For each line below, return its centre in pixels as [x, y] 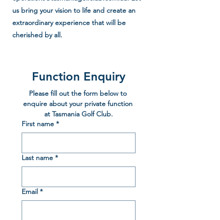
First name [38, 124]
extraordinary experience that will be [69, 23]
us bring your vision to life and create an [74, 10]
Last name [37, 158]
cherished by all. [37, 35]
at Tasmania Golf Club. [79, 114]
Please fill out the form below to [78, 93]
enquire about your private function [78, 104]
